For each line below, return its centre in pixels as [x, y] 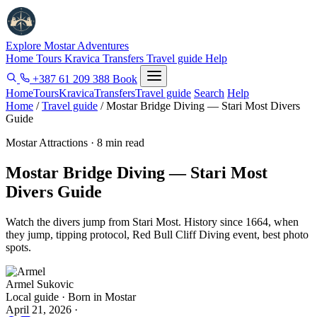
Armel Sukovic [40, 284]
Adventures [103, 46]
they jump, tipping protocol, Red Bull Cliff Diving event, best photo [157, 234]
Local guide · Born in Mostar [71, 296]
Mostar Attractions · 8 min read [75, 143]
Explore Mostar [41, 46]
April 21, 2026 [39, 309]
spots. [18, 247]
